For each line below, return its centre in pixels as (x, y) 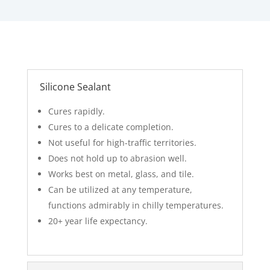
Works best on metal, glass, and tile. (121, 174)
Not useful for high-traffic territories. (122, 143)
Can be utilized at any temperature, (120, 190)
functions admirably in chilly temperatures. (136, 206)
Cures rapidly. (76, 111)
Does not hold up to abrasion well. (117, 159)
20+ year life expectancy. (98, 221)
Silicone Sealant (75, 87)
